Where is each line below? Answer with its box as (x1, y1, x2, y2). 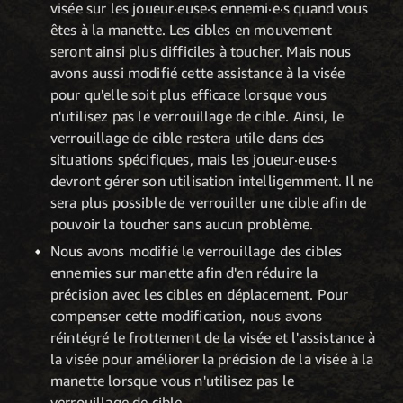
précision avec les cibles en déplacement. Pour (50, 284, 349, 303)
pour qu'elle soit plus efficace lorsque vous (50, 85, 327, 104)
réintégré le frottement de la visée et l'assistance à (50, 327, 376, 346)
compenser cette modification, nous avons (50, 306, 323, 325)
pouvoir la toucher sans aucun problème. (50, 215, 314, 234)
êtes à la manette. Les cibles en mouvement (50, 21, 332, 40)
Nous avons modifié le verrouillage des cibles (50, 241, 343, 260)
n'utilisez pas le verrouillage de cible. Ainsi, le (50, 107, 345, 126)
